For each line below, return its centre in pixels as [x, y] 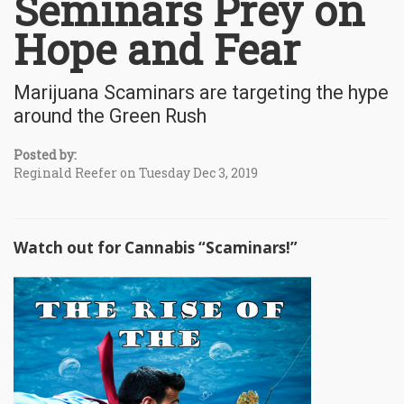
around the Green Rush [110, 116]
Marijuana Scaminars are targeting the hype [201, 93]
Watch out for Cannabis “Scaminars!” [156, 248]
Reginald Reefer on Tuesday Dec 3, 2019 [136, 173]
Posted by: [45, 155]
